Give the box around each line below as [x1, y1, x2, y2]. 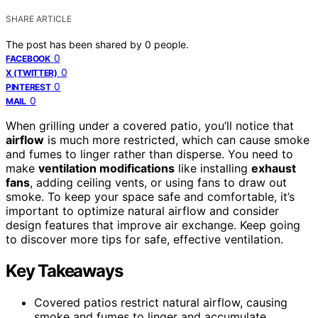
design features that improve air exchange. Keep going [6, 217, 300, 232]
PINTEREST [6, 81, 51, 92]
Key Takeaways [6, 260, 123, 281]
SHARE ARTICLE [6, 13, 72, 24]
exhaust [251, 160, 296, 175]
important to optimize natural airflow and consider [6, 203, 279, 218]
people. [154, 38, 189, 50]
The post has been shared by [6, 38, 145, 50]
